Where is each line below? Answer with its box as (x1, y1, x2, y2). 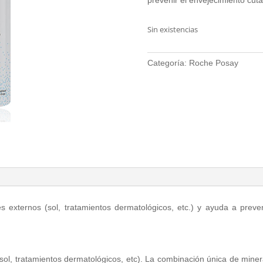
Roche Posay (188, 58, 238, 68)
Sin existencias (147, 23, 198, 35)
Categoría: (147, 58, 189, 68)
